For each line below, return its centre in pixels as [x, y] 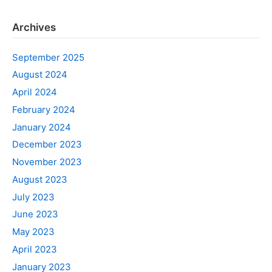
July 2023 [33, 197]
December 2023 [47, 144]
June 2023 [35, 214]
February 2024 [44, 109]
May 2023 [33, 232]
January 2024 [42, 127]
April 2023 [35, 249]
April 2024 [35, 92]
